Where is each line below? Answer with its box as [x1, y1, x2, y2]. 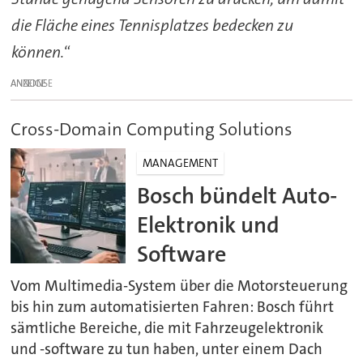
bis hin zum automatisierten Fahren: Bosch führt [11, 297, 335, 317]
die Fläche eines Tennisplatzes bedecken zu [11, 14, 293, 36]
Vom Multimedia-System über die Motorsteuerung [11, 275, 348, 296]
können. [11, 41, 64, 62]
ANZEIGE [11, 76, 47, 90]
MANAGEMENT [143, 155, 219, 170]
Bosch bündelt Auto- [137, 180, 338, 211]
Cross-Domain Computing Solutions [11, 117, 293, 141]
